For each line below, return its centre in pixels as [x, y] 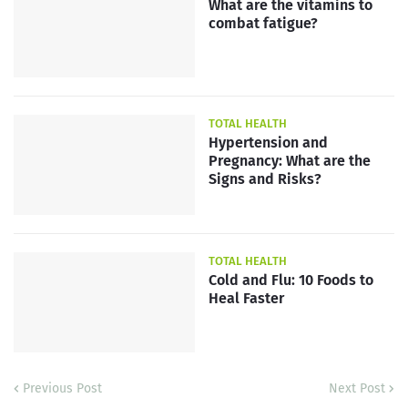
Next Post [357, 388]
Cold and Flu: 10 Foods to [291, 280]
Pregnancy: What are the [290, 160]
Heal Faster [246, 298]
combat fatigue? [263, 23]
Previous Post [62, 388]
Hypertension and [268, 142]
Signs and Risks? [265, 178]
